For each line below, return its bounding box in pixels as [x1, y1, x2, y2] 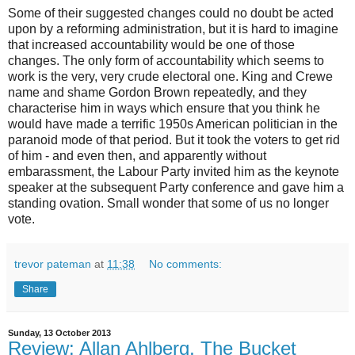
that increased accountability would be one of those [8, 38, 295, 52]
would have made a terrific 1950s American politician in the [8, 117, 338, 132]
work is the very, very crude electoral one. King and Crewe [8, 70, 333, 84]
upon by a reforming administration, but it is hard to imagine [8, 22, 338, 36]
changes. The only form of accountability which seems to [8, 54, 324, 68]
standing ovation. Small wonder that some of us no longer [8, 197, 329, 211]
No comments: [149, 258, 223, 271]
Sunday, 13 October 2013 [8, 328, 111, 338]
